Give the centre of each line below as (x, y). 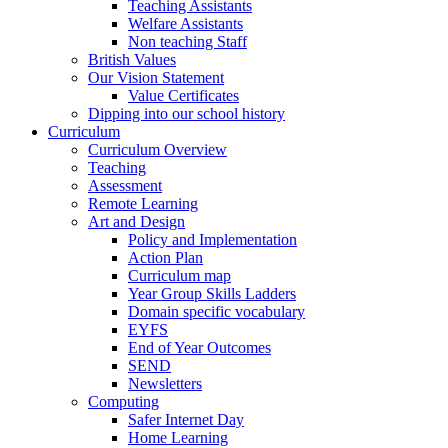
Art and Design (136, 221)
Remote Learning (143, 203)
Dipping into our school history (186, 113)
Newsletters (165, 383)
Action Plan (165, 257)
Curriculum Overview (157, 149)
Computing (123, 401)
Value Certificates (183, 95)
